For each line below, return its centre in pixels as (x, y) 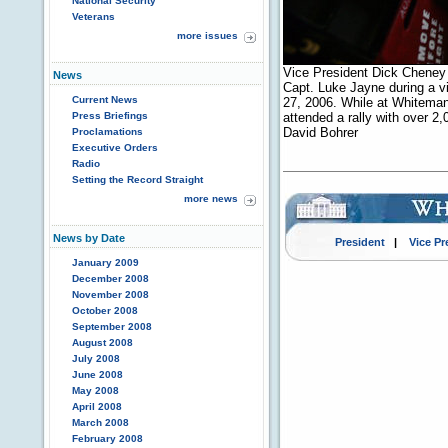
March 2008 (100, 422)
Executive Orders (115, 147)
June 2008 (97, 374)
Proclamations (107, 131)
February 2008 (107, 438)
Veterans (93, 16)
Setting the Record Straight (137, 179)
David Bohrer (320, 132)
